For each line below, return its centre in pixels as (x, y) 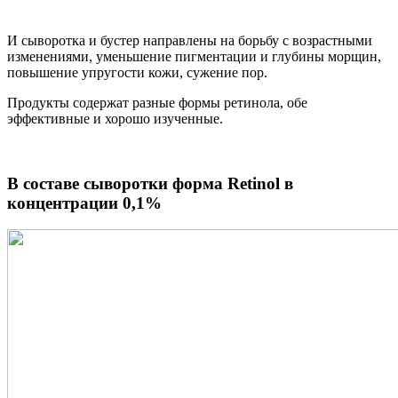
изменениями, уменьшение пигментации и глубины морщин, (194, 56)
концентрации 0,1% (84, 203)
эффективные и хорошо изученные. (115, 118)
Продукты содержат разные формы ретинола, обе (157, 102)
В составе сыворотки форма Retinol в (150, 183)
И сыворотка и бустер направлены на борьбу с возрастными (190, 40)
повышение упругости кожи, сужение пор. (137, 72)
